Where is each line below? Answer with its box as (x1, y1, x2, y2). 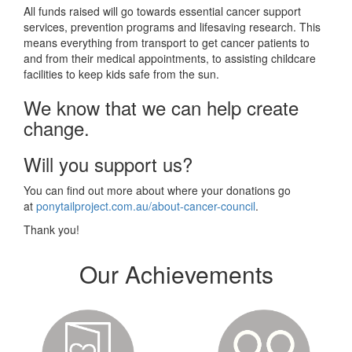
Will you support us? (24, 149, 192, 178)
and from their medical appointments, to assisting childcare (24, 49, 316, 66)
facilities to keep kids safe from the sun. (24, 65, 219, 82)
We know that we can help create (24, 93, 299, 121)
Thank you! (24, 221, 79, 237)
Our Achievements (79, 256, 273, 291)
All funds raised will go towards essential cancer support (24, 2, 301, 19)
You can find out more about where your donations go (24, 181, 291, 198)
